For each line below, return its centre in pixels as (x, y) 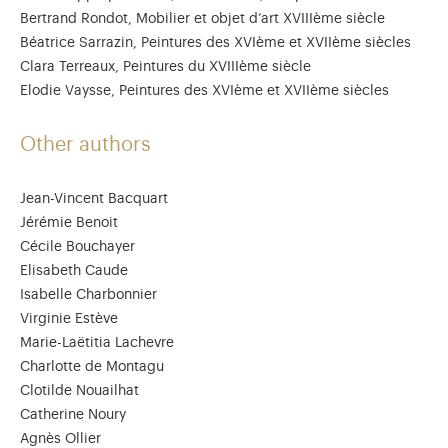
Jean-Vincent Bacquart (94, 199)
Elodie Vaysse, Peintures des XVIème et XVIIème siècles (204, 91)
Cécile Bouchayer (77, 247)
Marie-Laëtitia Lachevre (97, 343)
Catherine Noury (73, 415)
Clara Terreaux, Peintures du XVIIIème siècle (165, 67)
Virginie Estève (69, 319)
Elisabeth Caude (74, 271)
